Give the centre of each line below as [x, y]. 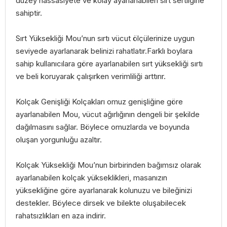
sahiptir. [29, 13]
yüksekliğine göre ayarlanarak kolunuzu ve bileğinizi [104, 190]
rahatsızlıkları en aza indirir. [61, 216]
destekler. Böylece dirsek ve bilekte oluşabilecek [101, 203]
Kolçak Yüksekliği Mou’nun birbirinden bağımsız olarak [108, 165]
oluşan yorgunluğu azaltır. [59, 140]
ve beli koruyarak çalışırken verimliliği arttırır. [91, 76]
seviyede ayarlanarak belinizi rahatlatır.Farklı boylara [104, 51]
